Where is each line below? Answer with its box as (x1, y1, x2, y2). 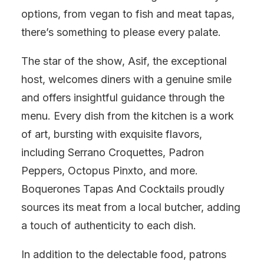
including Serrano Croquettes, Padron (21, 146, 204, 159)
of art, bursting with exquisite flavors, (21, 128, 202, 140)
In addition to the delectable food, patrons (21, 248, 226, 260)
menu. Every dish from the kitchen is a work (21, 110, 234, 122)
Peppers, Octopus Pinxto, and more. (21, 164, 198, 177)
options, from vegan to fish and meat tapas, (21, 8, 235, 20)
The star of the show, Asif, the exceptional (21, 55, 227, 67)
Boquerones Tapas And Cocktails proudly (21, 183, 225, 195)
